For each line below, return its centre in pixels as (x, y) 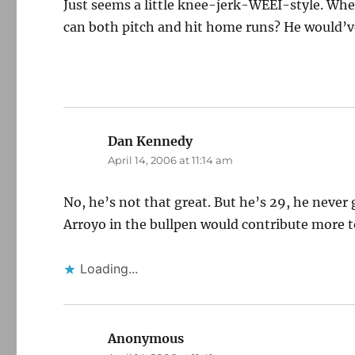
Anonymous (146, 338)
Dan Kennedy (151, 141)
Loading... (109, 269)
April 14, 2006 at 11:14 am (171, 160)
